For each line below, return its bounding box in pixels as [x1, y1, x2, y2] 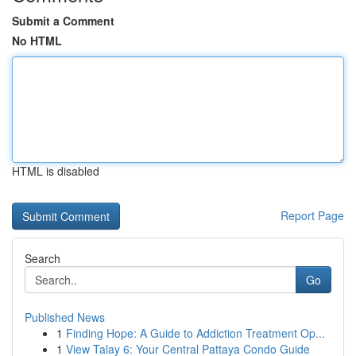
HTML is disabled [12, 163, 99, 179]
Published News [25, 309, 105, 325]
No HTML [12, 33, 62, 48]
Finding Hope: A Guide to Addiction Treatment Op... [66, 325, 325, 341]
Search [25, 250, 60, 266]
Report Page [281, 207, 344, 223]
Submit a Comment [12, 13, 114, 29]
